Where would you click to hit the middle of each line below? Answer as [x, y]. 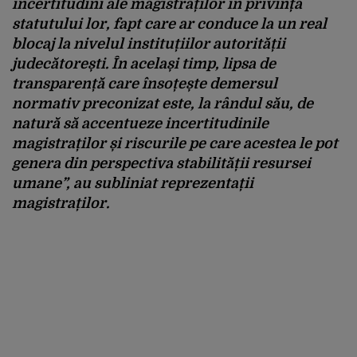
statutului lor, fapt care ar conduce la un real [169, 24]
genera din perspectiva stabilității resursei [161, 163]
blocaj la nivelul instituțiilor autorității [149, 43]
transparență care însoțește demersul [145, 83]
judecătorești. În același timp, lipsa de [144, 63]
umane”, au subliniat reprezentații [133, 183]
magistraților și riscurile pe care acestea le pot [175, 143]
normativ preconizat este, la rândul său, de [163, 103]
